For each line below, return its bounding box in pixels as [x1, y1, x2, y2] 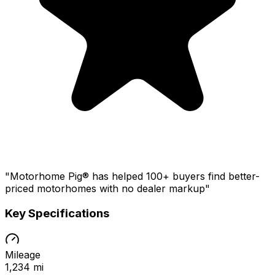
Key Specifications [5, 206, 109, 220]
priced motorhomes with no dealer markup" [5, 182, 210, 195]
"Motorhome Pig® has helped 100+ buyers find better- [5, 170, 260, 183]
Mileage [5, 249, 41, 261]
